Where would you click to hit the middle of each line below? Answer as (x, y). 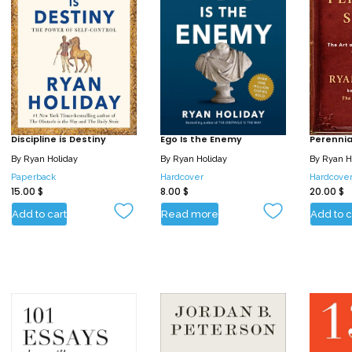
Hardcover (182, 178)
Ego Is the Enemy (201, 139)
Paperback (33, 178)
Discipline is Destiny (59, 139)
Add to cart (39, 214)
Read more (190, 214)
